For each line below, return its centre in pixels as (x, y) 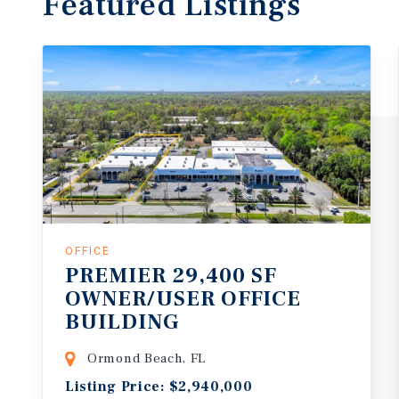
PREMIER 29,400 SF (171, 276)
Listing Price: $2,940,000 (159, 387)
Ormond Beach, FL (147, 358)
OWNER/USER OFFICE (186, 299)
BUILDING (122, 322)
